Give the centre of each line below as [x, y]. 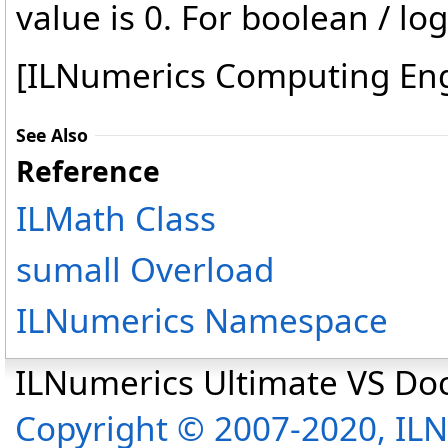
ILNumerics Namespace [202, 320]
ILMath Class [116, 218]
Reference [88, 171]
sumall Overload [145, 269]
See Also [52, 135]
